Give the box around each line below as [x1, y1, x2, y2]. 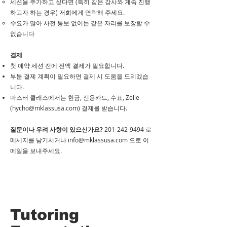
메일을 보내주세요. [10, 146, 62, 155]
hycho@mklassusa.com [12, 104, 78, 112]
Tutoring [10, 206, 79, 223]
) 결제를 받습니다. [78, 104, 127, 112]
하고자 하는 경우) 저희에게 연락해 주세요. [10, 8, 125, 16]
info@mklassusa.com [68, 136, 128, 144]
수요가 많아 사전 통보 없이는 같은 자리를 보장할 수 [10, 19, 150, 27]
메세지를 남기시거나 [10, 136, 68, 144]
